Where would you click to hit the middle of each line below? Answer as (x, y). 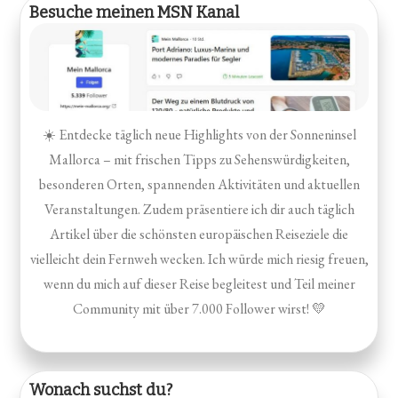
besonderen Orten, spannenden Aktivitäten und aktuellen (199, 185)
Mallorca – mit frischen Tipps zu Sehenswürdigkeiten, (199, 160)
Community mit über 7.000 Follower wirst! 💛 (199, 309)
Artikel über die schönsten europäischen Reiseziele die (199, 235)
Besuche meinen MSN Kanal (135, 13)
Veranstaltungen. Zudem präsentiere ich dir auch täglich (199, 210)
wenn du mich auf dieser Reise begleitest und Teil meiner (199, 284)
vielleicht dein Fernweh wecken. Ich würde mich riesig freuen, (199, 259)
